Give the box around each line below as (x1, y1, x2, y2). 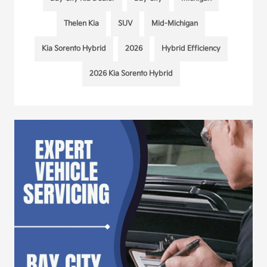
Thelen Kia (64, 19, 100, 29)
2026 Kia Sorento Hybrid (89, 69, 173, 79)
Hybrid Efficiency (161, 44, 221, 54)
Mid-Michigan (151, 19, 198, 29)
